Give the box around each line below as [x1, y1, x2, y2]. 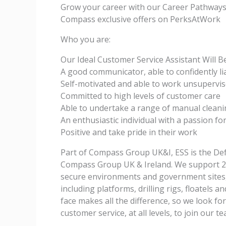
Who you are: [61, 34, 110, 45]
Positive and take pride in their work [61, 127, 197, 138]
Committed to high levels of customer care [61, 90, 220, 101]
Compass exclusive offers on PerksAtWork [61, 14, 220, 25]
